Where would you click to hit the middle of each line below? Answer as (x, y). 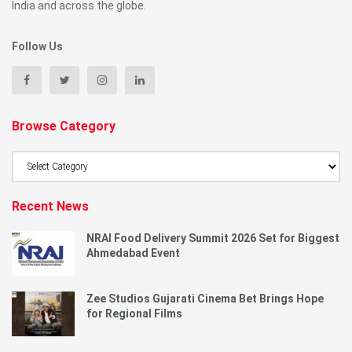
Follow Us (37, 46)
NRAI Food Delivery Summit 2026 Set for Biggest (213, 238)
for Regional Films (134, 313)
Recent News (50, 206)
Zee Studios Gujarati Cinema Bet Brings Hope (205, 298)
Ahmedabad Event (133, 253)
